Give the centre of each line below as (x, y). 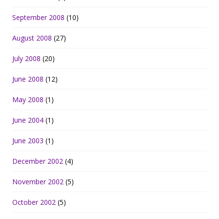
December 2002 (38, 161)
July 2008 (26, 58)
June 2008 (28, 79)
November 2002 (38, 181)
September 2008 (38, 17)
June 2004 (28, 120)
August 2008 (32, 38)
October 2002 (34, 202)
